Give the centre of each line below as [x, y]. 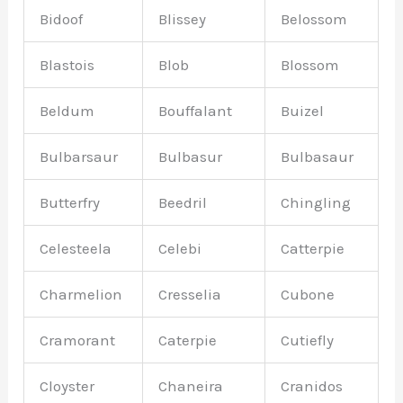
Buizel [303, 111]
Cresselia [190, 295]
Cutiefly [308, 340]
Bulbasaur [318, 157]
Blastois [67, 65]
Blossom [310, 65]
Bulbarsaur [79, 157]
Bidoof [62, 19]
